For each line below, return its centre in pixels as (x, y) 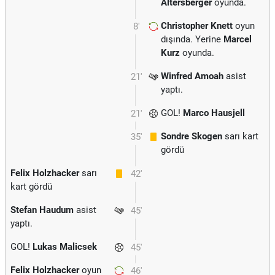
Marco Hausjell (214, 113)
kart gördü (31, 187)
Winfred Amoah (192, 76)
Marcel (238, 39)
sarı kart (240, 136)
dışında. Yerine (192, 39)
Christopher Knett (197, 26)
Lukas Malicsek (65, 247)
